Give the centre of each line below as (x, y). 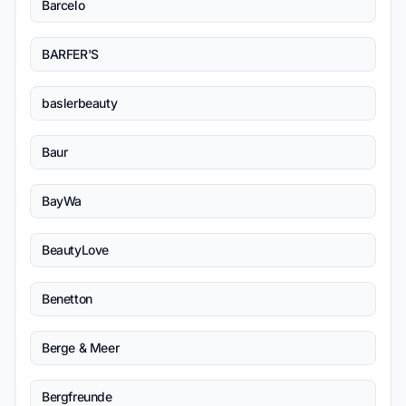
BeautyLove (75, 250)
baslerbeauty (80, 103)
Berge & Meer (81, 348)
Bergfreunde (77, 396)
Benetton (67, 299)
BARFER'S (70, 54)
